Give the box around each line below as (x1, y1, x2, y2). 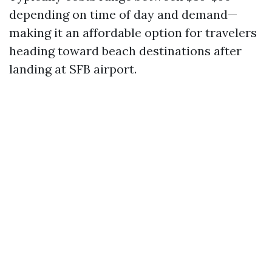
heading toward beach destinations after (9, 43, 242, 58)
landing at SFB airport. (9, 61, 137, 76)
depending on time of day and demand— (9, 7, 237, 22)
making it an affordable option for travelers (9, 25, 257, 40)
